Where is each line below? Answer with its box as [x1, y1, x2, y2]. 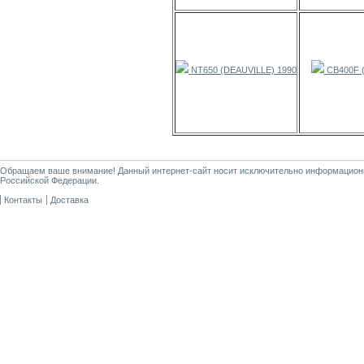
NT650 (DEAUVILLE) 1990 [191, 65, 297, 76]
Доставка [50, 194, 89, 205]
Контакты [4, 194, 42, 205]
